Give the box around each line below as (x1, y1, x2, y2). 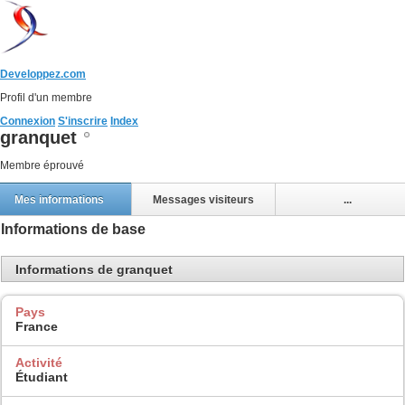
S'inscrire (58, 115, 108, 127)
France (15, 319, 58, 334)
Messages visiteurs (152, 193, 254, 206)
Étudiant (15, 369, 68, 384)
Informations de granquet (15, 261, 173, 277)
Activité (15, 354, 62, 370)
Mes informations (14, 193, 104, 206)
